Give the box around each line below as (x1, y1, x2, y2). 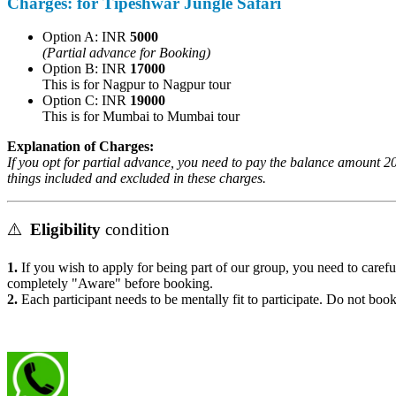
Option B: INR (35, 61, 123, 77)
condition (98, 220, 167, 240)
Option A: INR (35, 29, 123, 45)
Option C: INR (35, 93, 123, 109)
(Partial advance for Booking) (35, 45, 203, 61)
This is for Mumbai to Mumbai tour (35, 109, 232, 125)
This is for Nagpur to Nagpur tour (35, 77, 224, 93)
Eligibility (23, 220, 98, 240)
